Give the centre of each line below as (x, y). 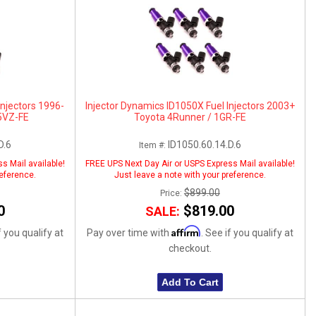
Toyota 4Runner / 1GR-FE (190, 117)
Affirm (186, 231)
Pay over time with (129, 232)
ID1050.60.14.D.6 (204, 144)
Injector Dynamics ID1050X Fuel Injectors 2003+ (190, 105)
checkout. (190, 248)
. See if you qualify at (247, 232)
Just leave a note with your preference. (190, 175)
